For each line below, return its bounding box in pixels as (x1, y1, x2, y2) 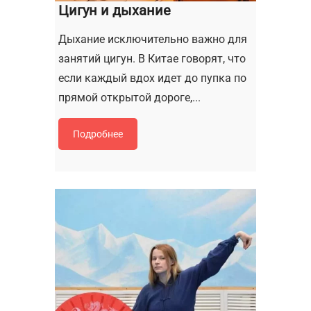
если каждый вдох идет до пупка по (58, 71, 246, 85)
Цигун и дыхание (58, 1, 171, 19)
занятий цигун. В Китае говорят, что (58, 51, 246, 65)
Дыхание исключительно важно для (58, 32, 247, 46)
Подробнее (73, 128, 123, 140)
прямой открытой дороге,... (58, 90, 201, 104)
